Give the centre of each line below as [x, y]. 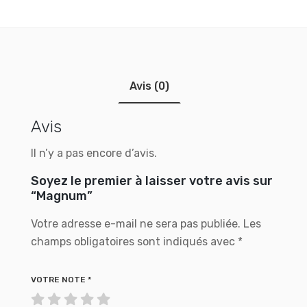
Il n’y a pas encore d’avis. [94, 153]
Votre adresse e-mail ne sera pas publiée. [136, 224]
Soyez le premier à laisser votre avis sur [152, 181]
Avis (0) [149, 86]
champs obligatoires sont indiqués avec [134, 242]
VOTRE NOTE [59, 280]
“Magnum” [62, 196]
